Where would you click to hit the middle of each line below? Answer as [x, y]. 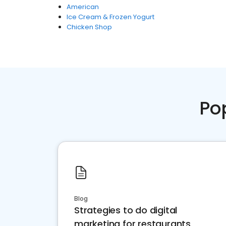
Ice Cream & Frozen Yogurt [110, 17]
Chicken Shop [89, 27]
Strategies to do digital [126, 210]
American [83, 7]
